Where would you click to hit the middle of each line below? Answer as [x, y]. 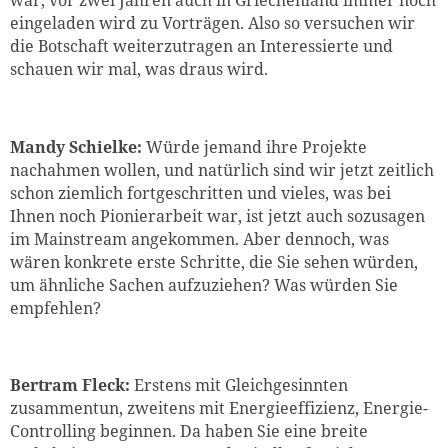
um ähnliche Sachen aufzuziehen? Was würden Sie [204, 284]
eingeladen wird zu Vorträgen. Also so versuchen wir [212, 22]
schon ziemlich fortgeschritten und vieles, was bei [200, 192]
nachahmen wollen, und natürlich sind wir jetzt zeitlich [222, 169]
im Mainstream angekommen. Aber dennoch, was [199, 238]
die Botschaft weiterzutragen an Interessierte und [201, 45]
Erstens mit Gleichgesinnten [241, 385]
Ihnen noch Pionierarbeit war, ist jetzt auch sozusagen [217, 215]
